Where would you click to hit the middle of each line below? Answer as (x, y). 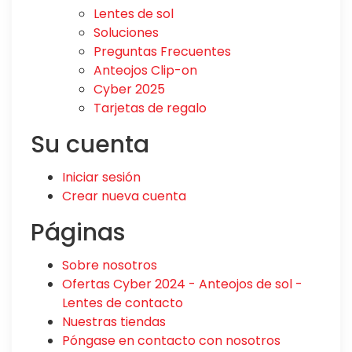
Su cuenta (90, 144)
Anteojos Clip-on (145, 70)
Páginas (78, 232)
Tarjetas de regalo (150, 108)
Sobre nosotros (110, 265)
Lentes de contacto (123, 302)
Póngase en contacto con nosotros (171, 340)
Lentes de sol (134, 13)
